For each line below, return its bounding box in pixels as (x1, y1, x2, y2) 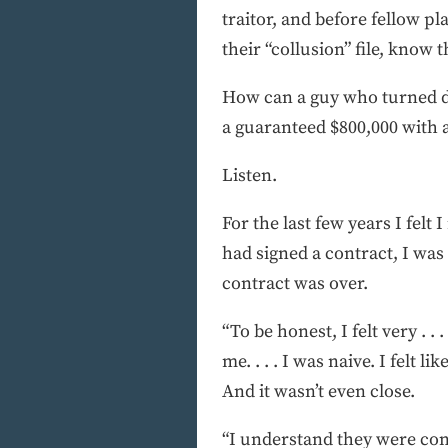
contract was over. (222, 271, 368, 295)
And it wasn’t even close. (222, 379, 415, 403)
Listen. (222, 163, 277, 187)
